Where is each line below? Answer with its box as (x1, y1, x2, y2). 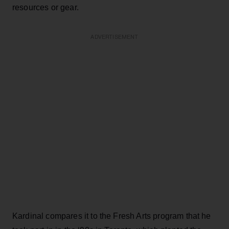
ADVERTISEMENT (90, 34, 139, 40)
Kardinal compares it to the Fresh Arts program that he (12, 211, 211, 220)
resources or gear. (12, 3, 79, 12)
